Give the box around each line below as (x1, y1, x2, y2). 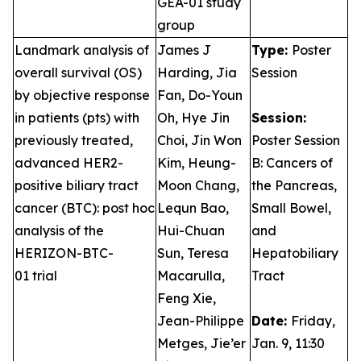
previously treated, (15, 132, 133, 148)
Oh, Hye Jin (157, 110, 230, 126)
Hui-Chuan (157, 222, 225, 239)
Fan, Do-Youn (157, 87, 243, 103)
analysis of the (15, 222, 104, 239)
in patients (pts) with (15, 110, 139, 126)
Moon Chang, (157, 177, 239, 193)
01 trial (15, 268, 57, 284)
